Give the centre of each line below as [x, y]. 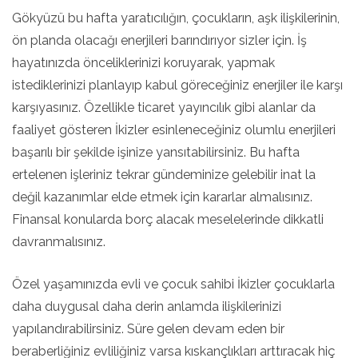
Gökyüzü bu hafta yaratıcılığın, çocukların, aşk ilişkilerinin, [176, 18]
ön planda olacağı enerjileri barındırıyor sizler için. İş [159, 40]
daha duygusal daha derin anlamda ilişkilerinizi [147, 306]
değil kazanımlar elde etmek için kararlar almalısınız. [162, 197]
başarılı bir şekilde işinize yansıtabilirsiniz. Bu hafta [156, 152]
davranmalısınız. [59, 242]
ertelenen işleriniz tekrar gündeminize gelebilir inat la [164, 175]
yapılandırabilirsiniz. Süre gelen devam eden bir [148, 329]
